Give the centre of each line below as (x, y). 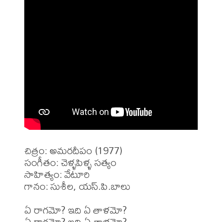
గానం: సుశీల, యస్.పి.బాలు (78, 186)
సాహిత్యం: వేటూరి (58, 174)
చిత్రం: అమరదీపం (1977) (73, 150)
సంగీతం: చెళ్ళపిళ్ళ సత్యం (70, 162)
